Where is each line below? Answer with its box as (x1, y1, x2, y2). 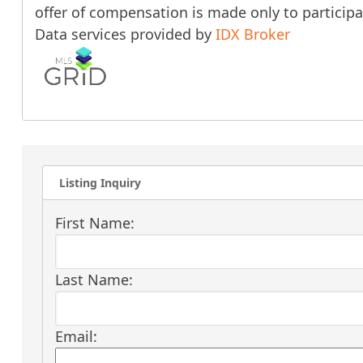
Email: (54, 326, 97, 346)
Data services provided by (34, 23, 216, 44)
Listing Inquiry (58, 174, 141, 190)
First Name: (54, 212, 135, 233)
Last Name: (54, 269, 133, 289)
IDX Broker (215, 23, 290, 44)
